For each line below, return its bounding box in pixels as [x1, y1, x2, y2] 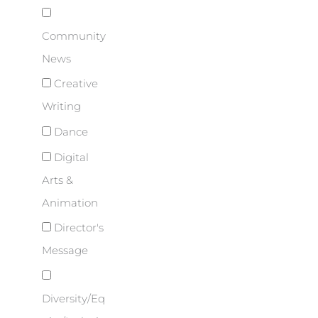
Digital [51, 150, 89, 164]
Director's [51, 221, 104, 235]
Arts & [42, 173, 73, 187]
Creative [51, 77, 98, 91]
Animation [42, 196, 98, 209]
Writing [42, 100, 81, 114]
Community [42, 29, 106, 43]
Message [42, 244, 88, 258]
